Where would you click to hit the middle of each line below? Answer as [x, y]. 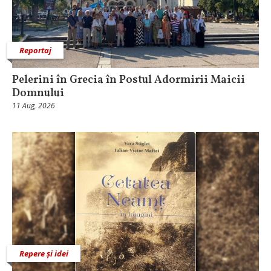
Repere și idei [44, 253]
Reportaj [35, 50]
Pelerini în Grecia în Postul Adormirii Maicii [129, 80]
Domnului [38, 93]
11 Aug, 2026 [34, 106]
